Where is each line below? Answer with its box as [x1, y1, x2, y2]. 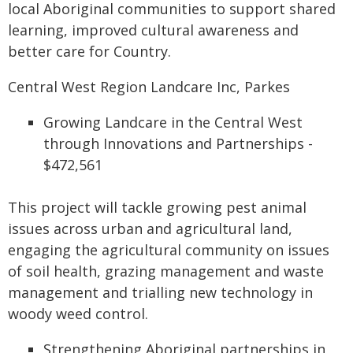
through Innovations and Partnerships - [43, 134, 313, 153]
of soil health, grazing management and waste [8, 262, 324, 281]
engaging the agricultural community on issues [8, 240, 329, 259]
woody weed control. [8, 304, 148, 323]
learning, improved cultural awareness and [8, 20, 299, 39]
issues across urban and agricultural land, [8, 219, 292, 238]
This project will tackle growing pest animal [8, 198, 307, 217]
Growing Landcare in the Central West [43, 113, 303, 132]
